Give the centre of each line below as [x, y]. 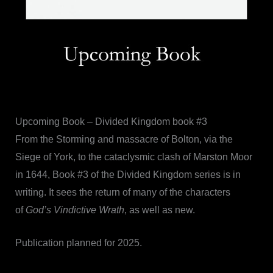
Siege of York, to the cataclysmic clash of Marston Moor [133, 157]
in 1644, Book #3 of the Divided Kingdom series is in [128, 174]
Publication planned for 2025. [78, 243]
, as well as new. [159, 210]
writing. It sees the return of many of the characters [122, 192]
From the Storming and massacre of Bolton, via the [124, 139]
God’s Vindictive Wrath [75, 210]
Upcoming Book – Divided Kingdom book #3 [111, 121]
